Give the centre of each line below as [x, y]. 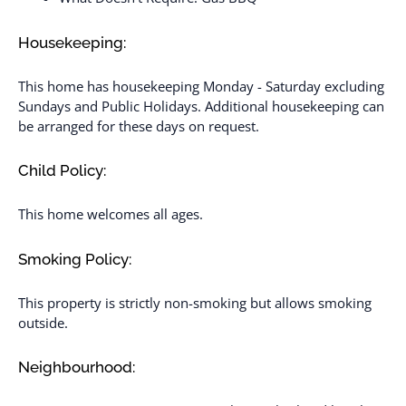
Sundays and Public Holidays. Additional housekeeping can [201, 106]
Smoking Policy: [75, 259]
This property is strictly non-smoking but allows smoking [195, 302]
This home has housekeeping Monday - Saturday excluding [201, 86]
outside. [43, 322]
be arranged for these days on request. [139, 126]
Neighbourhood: [77, 367]
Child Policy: [62, 170]
